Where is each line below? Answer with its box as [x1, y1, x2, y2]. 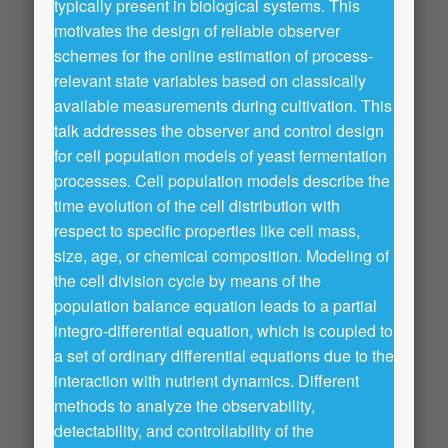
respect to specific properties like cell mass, [54, 219, 360, 242]
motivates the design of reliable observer [54, 19, 340, 42]
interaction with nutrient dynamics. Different [54, 369, 359, 392]
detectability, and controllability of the [54, 419, 314, 442]
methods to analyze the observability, [54, 394, 315, 417]
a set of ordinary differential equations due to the [54, 344, 394, 367]
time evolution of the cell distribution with [54, 194, 340, 217]
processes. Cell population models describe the [54, 169, 390, 192]
